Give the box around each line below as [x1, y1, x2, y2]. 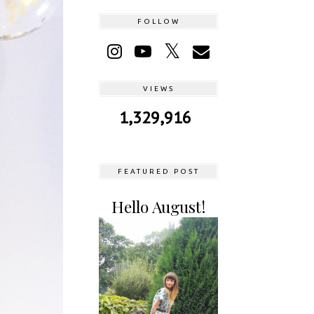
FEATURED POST [117, 168, 200, 176]
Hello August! [111, 196, 205, 218]
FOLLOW [137, 17, 180, 25]
